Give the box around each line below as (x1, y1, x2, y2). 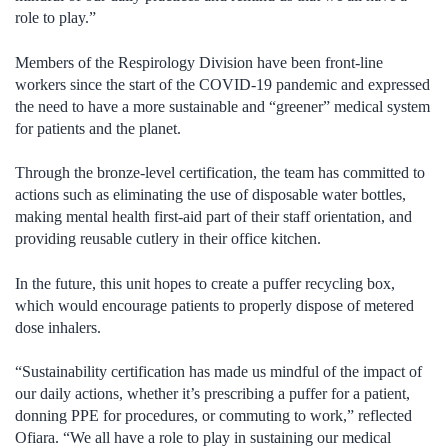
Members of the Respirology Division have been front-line (15, 53, 383, 71)
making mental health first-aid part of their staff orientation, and (15, 208, 412, 226)
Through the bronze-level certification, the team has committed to (15, 164, 425, 182)
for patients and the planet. (15, 119, 181, 137)
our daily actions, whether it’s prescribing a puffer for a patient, (15, 385, 410, 403)
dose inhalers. (15, 318, 101, 336)
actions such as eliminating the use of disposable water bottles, (15, 186, 406, 204)
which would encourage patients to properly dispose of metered (15, 296, 414, 314)
